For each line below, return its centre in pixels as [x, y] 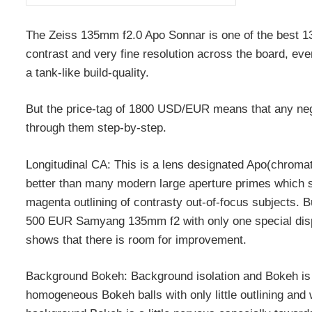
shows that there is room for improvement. [136, 240]
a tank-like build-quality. [87, 72]
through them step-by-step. [96, 128]
